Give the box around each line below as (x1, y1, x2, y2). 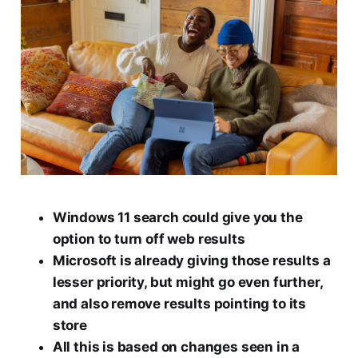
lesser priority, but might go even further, (52, 273, 323, 290)
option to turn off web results (52, 230, 245, 247)
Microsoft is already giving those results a (52, 252, 331, 268)
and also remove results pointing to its (52, 295, 307, 312)
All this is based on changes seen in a (52, 338, 300, 355)
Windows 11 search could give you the (52, 209, 303, 225)
